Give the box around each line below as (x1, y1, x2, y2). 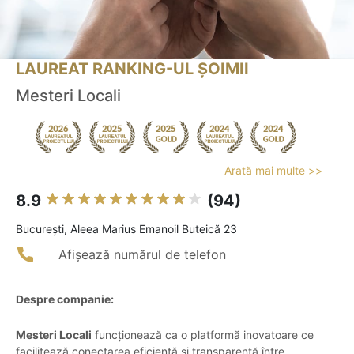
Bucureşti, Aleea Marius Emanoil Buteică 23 (16, 222, 237, 236)
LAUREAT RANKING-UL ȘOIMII (16, 59, 249, 79)
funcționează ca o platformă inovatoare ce (92, 328, 314, 342)
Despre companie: (16, 292, 114, 307)
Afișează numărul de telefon (58, 247, 226, 263)
